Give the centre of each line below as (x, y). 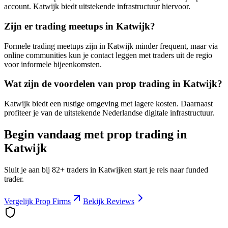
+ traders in (79, 169)
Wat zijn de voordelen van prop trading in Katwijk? (113, 84)
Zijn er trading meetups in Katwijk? (80, 26)
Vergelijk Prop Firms (37, 201)
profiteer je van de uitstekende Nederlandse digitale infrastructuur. (109, 113)
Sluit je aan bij (28, 169)
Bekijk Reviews (109, 201)
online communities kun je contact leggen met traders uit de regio (108, 55)
